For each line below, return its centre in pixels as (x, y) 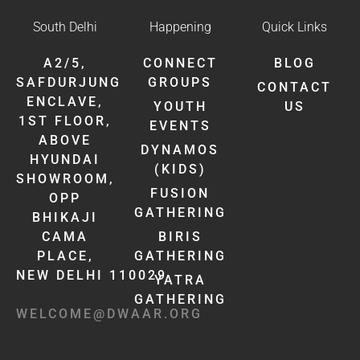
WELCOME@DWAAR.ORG (109, 314)
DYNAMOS (180, 150)
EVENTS (180, 126)
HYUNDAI (65, 160)
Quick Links (295, 27)
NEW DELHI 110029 (92, 276)
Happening (180, 27)
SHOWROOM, (65, 179)
